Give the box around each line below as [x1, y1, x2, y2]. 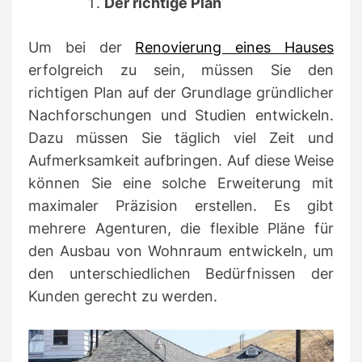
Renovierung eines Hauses [135, 38, 335, 56]
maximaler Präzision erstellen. [28, 196, 274, 214]
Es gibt [274, 196, 334, 214]
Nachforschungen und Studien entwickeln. [28, 106, 334, 124]
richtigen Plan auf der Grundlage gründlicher [28, 83, 334, 101]
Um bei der [28, 38, 136, 56]
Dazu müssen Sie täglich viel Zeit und [28, 128, 334, 146]
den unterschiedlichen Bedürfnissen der [28, 264, 334, 282]
